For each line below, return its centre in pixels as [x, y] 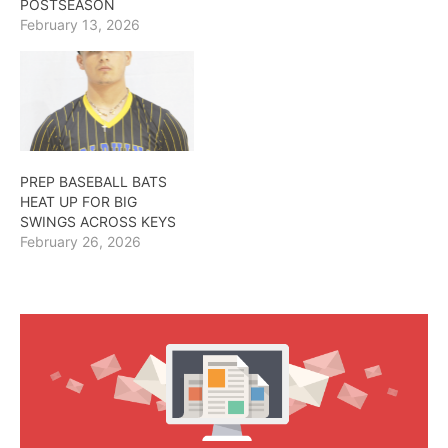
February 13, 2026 [80, 25]
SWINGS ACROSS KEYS [98, 221]
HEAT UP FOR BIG [78, 201]
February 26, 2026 [80, 241]
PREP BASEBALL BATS [93, 181]
